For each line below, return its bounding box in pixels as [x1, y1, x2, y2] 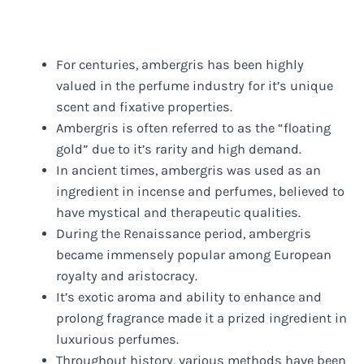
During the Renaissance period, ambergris [56, 226, 312, 242]
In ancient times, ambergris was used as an [56, 162, 322, 179]
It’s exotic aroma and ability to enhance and [56, 289, 323, 305]
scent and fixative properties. [56, 99, 233, 115]
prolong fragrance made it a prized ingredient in [56, 310, 348, 327]
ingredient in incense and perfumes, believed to [56, 184, 345, 200]
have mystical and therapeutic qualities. [56, 205, 301, 221]
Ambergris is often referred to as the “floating [56, 120, 331, 136]
